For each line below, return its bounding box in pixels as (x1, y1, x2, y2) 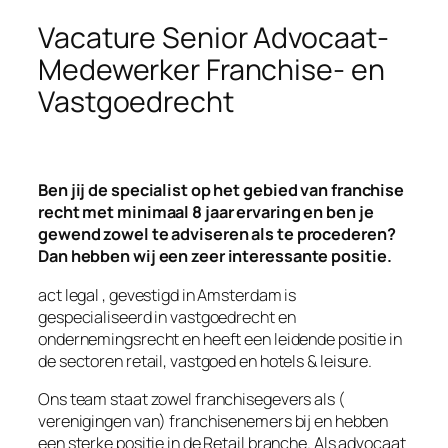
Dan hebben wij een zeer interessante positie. (38, 245, 392, 268)
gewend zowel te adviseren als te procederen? (38, 223, 396, 246)
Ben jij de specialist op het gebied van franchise (38, 179, 405, 202)
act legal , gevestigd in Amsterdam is (38, 283, 297, 306)
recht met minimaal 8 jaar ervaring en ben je (38, 201, 374, 224)
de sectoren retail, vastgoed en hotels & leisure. (38, 349, 373, 372)
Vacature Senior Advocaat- (38, 17, 389, 57)
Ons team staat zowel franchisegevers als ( (38, 387, 345, 410)
